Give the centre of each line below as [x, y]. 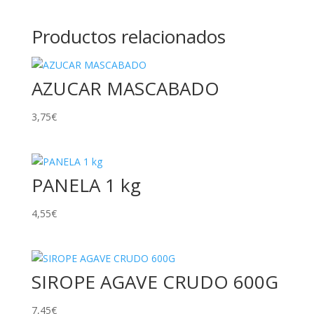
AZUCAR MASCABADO [125, 88]
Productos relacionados [128, 36]
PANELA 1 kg [86, 185]
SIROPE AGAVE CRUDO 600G [155, 282]
